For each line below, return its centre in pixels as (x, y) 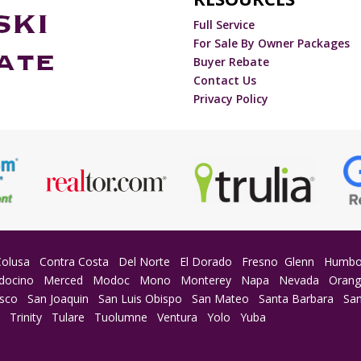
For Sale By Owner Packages (272, 43)
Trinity (26, 317)
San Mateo (221, 298)
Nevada (299, 280)
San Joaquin (58, 298)
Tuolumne (121, 317)
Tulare (68, 317)
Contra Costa (75, 261)
